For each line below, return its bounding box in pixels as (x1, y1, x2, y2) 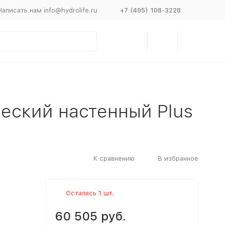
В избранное (157, 154, 198, 162)
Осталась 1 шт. (65, 189, 114, 197)
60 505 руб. (55, 209, 126, 223)
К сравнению (93, 154, 135, 162)
